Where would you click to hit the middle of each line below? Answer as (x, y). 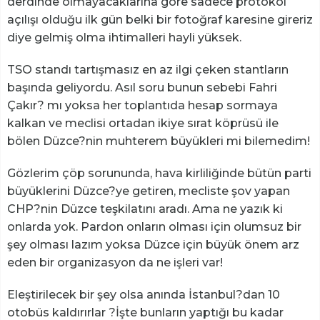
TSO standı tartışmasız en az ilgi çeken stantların (148, 69)
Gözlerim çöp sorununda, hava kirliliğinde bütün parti (159, 173)
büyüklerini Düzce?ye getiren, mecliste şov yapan (149, 191)
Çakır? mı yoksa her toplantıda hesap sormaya (142, 105)
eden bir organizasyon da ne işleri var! (115, 262)
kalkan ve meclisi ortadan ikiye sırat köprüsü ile (143, 123)
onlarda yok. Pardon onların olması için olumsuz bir (154, 226)
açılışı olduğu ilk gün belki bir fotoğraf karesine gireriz (160, 19)
